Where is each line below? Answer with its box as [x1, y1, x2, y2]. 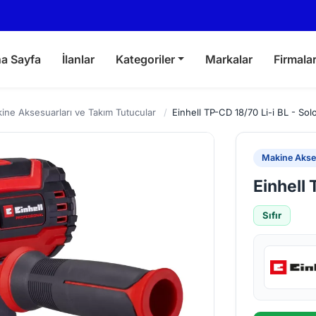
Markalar [205, 52, 253, 66]
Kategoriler [115, 52, 175, 66]
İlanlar [61, 52, 95, 66]
